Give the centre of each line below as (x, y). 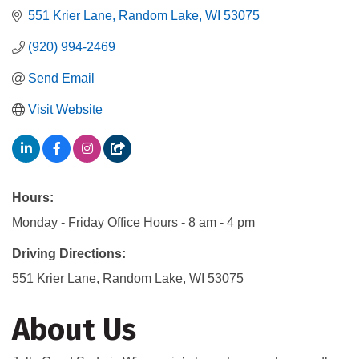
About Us (74, 330)
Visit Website (65, 110)
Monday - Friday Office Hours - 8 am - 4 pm (133, 223)
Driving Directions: (69, 254)
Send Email (61, 79)
